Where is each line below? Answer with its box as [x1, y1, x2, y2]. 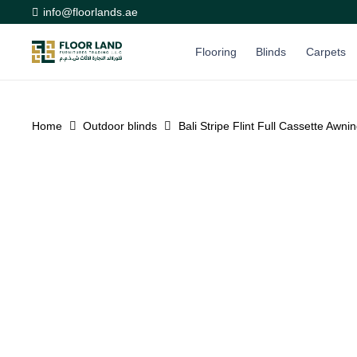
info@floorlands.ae [42, 5, 138, 18]
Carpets [305, 45, 346, 58]
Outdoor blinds [83, 120, 158, 132]
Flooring [194, 45, 237, 58]
